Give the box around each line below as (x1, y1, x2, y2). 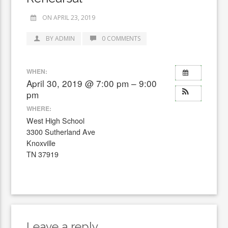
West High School (26, 116, 85, 126)
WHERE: (26, 104, 52, 113)
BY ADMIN (46, 34, 75, 43)
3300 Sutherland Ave (26, 127, 96, 137)
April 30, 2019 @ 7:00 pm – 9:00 (26, 76, 157, 90)
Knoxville (26, 138, 56, 148)
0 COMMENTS (101, 34, 140, 43)
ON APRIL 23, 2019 (42, 13, 96, 22)
